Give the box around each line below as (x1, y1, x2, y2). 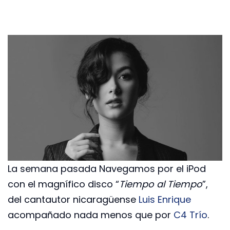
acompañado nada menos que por (8, 208, 174, 221)
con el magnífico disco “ (8, 177, 119, 190)
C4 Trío (174, 208, 207, 221)
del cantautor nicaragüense (8, 193, 139, 206)
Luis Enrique (139, 193, 191, 206)
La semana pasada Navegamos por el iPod (8, 162, 206, 175)
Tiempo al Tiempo (119, 177, 202, 190)
